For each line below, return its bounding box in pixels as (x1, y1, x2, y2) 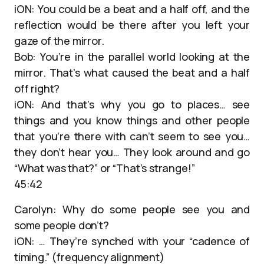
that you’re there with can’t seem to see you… (14, 129, 250, 143)
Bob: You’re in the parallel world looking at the (14, 49, 250, 64)
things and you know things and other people (14, 113, 250, 127)
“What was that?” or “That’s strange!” (14, 161, 195, 175)
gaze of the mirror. (14, 34, 104, 48)
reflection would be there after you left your (14, 18, 250, 32)
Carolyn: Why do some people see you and (14, 202, 250, 216)
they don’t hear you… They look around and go (14, 145, 250, 159)
